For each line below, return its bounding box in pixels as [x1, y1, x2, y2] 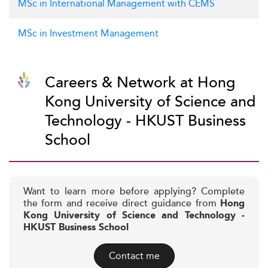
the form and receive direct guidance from [23, 196, 220, 211]
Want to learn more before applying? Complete [23, 184, 245, 199]
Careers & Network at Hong [45, 71, 235, 95]
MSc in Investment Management [18, 26, 159, 41]
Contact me [108, 248, 160, 263]
